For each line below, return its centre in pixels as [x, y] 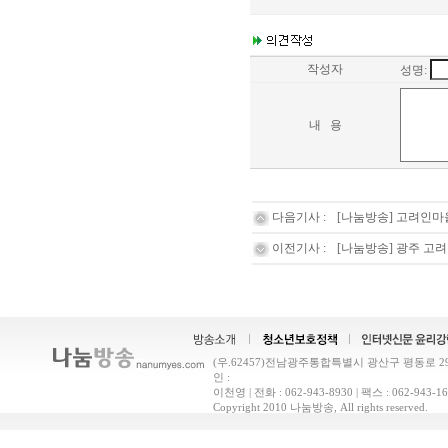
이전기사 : [297, 248]
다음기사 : [297, 217]
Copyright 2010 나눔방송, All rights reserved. [320, 407]
